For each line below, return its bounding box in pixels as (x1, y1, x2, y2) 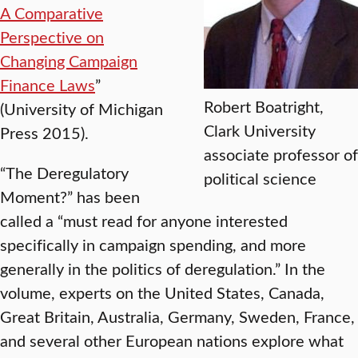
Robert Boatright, (204, 95, 324, 117)
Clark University (204, 119, 316, 141)
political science (204, 167, 316, 189)
